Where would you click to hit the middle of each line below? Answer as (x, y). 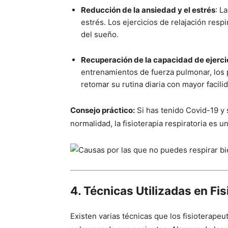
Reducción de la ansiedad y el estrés (148, 10)
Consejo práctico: (103, 110)
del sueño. (100, 35)
